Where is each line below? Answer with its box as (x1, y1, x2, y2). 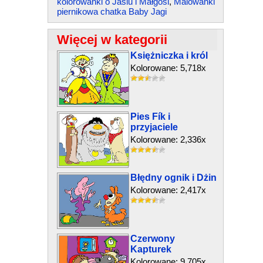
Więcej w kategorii (56, 32, 167, 47)
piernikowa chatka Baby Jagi (56, 6, 167, 16)
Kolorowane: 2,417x (130, 185, 206, 195)
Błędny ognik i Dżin (130, 173, 217, 183)
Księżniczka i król (130, 50, 208, 60)
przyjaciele (130, 122, 178, 132)
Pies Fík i (130, 112, 170, 122)
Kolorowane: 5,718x (130, 63, 206, 73)
